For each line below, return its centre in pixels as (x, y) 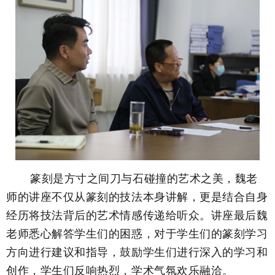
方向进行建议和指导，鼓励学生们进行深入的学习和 (137, 251)
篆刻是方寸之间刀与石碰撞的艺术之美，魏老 (141, 178)
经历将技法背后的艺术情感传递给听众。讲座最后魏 (137, 215)
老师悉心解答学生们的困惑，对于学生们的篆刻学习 (137, 233)
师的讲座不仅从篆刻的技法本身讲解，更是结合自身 (137, 196)
